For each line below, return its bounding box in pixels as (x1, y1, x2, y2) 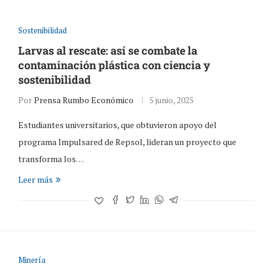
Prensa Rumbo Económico (33, 93, 134, 106)
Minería (18, 254, 46, 265)
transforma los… (18, 152, 84, 165)
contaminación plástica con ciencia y (18, 57, 210, 72)
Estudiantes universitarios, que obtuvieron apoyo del (18, 118, 217, 131)
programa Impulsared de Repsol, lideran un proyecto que (18, 135, 236, 148)
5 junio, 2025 (149, 93, 194, 106)
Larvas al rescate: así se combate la (18, 42, 197, 58)
